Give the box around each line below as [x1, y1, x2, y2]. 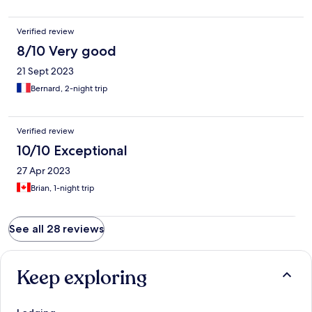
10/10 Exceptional [17, 142, 127, 159]
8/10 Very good [17, 42, 116, 60]
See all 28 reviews [9, 222, 104, 236]
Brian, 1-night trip [31, 182, 95, 194]
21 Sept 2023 [17, 65, 74, 78]
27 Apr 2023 [17, 164, 70, 178]
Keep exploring [17, 265, 147, 292]
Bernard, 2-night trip [31, 83, 108, 95]
